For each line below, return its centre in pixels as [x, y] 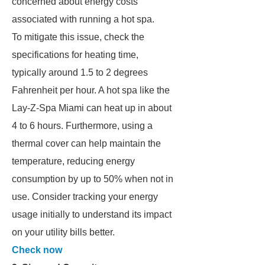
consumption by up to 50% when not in [93, 179]
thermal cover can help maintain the [86, 143]
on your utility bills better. [63, 232]
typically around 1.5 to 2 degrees [80, 72]
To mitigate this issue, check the [78, 37]
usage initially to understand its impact [92, 214]
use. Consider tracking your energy [85, 197]
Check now [37, 250]
